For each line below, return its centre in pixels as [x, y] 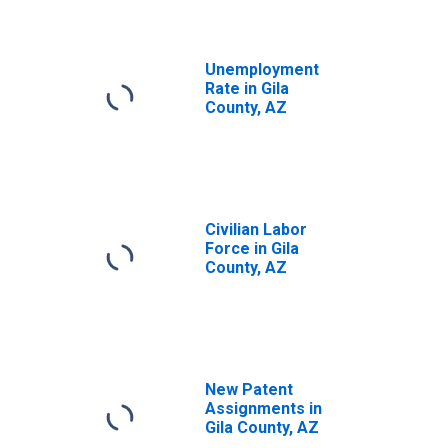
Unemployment [262, 69]
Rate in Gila [247, 88]
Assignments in [263, 408]
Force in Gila [252, 248]
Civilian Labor [256, 229]
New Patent [249, 389]
